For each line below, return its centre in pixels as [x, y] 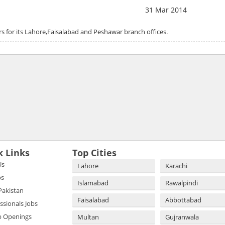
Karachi [176, 165]
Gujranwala [182, 217]
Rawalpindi [182, 183]
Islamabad [93, 183]
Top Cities [94, 152]
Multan [88, 217]
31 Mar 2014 [166, 10]
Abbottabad [183, 200]
